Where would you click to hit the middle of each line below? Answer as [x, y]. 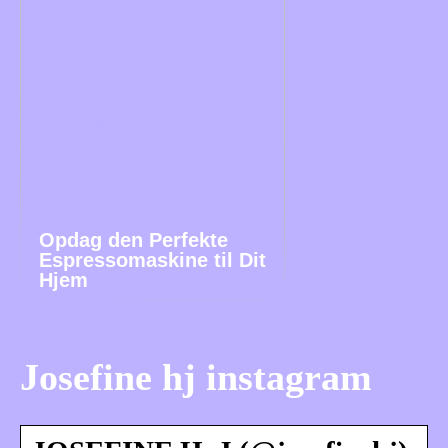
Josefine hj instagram [196, 377]
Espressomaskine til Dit [152, 260]
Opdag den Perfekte [133, 240]
